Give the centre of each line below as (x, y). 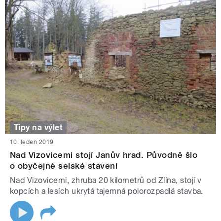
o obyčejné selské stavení (64, 166)
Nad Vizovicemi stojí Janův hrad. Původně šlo (104, 155)
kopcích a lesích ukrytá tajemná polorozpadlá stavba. (107, 191)
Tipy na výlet (38, 127)
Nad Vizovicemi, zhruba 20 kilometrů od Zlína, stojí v (106, 181)
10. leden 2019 (32, 142)
